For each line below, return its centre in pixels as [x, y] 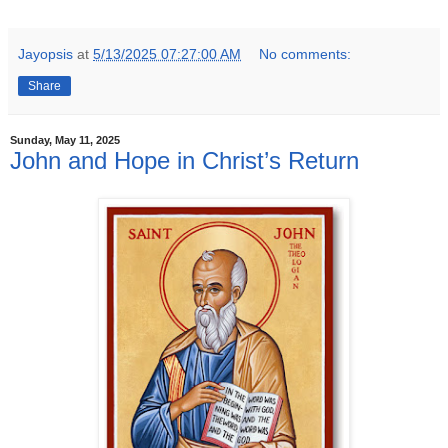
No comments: [305, 53]
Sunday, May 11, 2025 [65, 140]
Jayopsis [45, 53]
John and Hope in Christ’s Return [184, 160]
